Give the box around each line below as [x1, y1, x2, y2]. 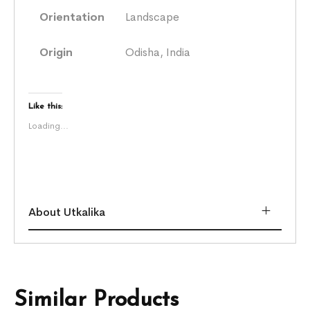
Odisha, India [125, 44, 191, 60]
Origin [39, 44, 73, 60]
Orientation [39, 9, 105, 24]
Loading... [28, 120, 69, 131]
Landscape [125, 9, 180, 24]
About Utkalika [28, 204, 106, 219]
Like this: [28, 102, 63, 111]
